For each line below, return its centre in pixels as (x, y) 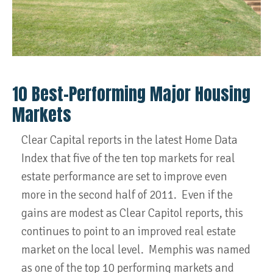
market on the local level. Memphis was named (136, 250)
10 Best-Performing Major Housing (131, 94)
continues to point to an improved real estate (129, 232)
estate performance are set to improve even (124, 177)
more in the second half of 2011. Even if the (127, 195)
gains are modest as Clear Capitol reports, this (132, 214)
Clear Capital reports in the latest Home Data (129, 140)
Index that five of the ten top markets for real (128, 159)
